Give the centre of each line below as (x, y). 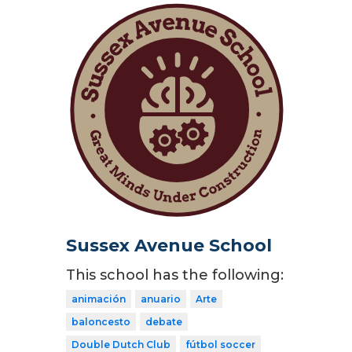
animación (99, 299)
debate (164, 321)
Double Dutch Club (121, 344)
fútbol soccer (220, 344)
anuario (161, 299)
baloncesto (101, 321)
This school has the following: (175, 275)
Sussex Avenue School (169, 245)
